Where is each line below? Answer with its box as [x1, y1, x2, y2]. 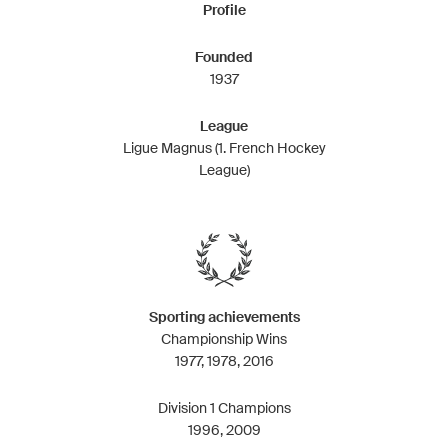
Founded [195, 48, 253, 65]
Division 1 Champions [157, 399, 291, 416]
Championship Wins [161, 330, 287, 347]
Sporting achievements [148, 308, 300, 325]
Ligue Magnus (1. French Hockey [122, 139, 326, 156]
